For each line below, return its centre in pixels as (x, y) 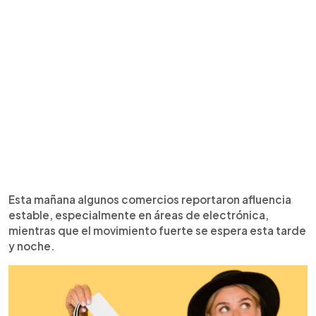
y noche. (32, 246)
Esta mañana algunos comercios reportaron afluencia (150, 199)
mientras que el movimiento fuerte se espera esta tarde (157, 230)
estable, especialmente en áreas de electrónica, (139, 215)
